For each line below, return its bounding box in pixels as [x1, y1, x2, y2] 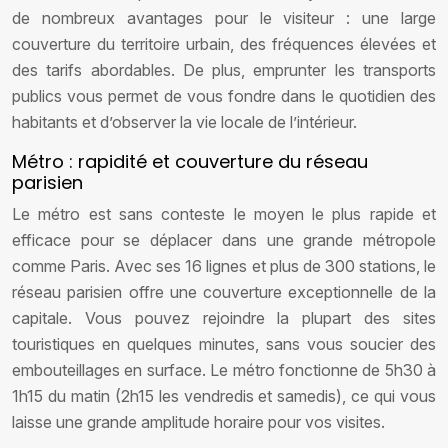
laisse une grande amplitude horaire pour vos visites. [12, 412, 385, 432]
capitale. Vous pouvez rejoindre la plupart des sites [12, 308, 436, 328]
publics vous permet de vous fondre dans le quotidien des [12, 86, 436, 106]
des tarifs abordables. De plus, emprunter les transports [12, 60, 436, 80]
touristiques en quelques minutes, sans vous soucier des [12, 334, 436, 354]
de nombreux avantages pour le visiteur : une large [12, 8, 436, 28]
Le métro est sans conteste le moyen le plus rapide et [12, 204, 436, 224]
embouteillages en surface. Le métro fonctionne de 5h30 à [12, 360, 436, 380]
